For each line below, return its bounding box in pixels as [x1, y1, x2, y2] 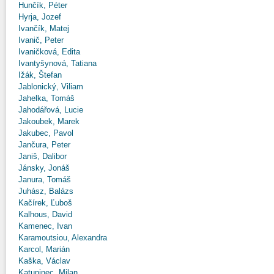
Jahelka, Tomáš [18, 93, 75, 103]
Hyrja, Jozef [18, 12, 61, 21]
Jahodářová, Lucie [18, 105, 83, 114]
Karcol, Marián [18, 244, 70, 254]
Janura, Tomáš [18, 174, 71, 184]
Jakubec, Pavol [18, 128, 73, 138]
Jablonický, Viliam [18, 81, 83, 91]
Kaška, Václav [18, 256, 70, 265]
